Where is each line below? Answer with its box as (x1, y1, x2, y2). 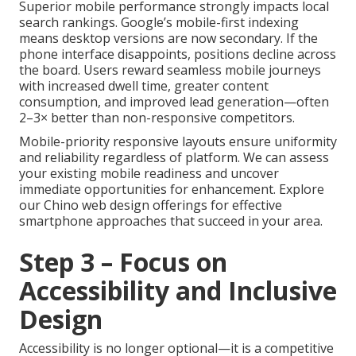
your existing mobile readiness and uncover (19, 164, 279, 182)
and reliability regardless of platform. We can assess (19, 148, 329, 166)
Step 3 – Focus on (19, 244, 227, 279)
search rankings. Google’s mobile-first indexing (19, 13, 299, 31)
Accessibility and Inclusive (19, 273, 337, 308)
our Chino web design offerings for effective (19, 195, 282, 214)
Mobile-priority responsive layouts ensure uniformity (19, 132, 337, 150)
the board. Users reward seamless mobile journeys (19, 60, 321, 79)
